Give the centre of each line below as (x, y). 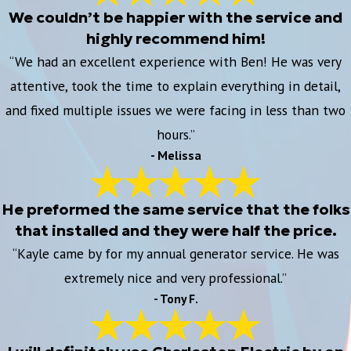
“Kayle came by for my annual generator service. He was (175, 253)
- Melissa (175, 156)
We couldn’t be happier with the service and (175, 18)
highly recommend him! (175, 39)
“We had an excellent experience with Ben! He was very (175, 62)
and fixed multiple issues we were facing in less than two (175, 110)
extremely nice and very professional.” (175, 277)
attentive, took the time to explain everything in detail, (175, 86)
